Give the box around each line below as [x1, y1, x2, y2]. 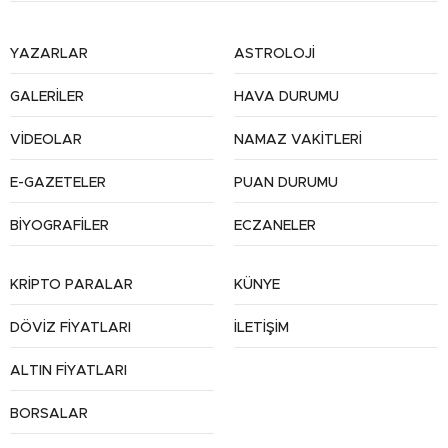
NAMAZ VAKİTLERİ [234, 133, 362, 148]
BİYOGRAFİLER [10, 219, 109, 234]
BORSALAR [10, 407, 88, 422]
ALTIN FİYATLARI [10, 364, 127, 379]
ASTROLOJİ [234, 47, 315, 62]
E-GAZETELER [10, 176, 106, 191]
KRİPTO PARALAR [10, 278, 133, 293]
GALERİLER [10, 90, 84, 105]
